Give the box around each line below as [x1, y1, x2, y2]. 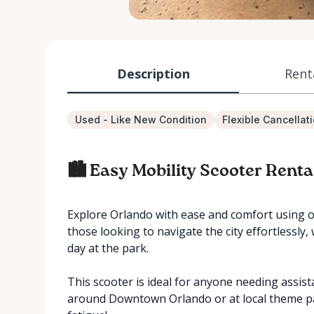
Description [116, 64, 190, 82]
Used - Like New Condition [75, 114, 207, 125]
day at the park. [67, 240, 149, 256]
